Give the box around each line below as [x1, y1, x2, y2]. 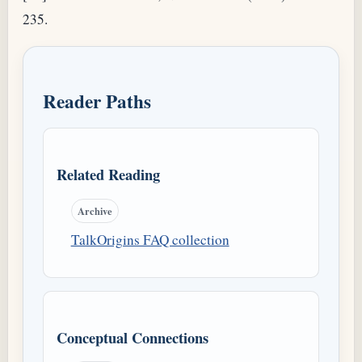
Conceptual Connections [57, 326, 208, 348]
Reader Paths [43, 87, 151, 116]
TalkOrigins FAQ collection [70, 229, 229, 249]
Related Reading [57, 163, 160, 186]
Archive [77, 203, 112, 218]
